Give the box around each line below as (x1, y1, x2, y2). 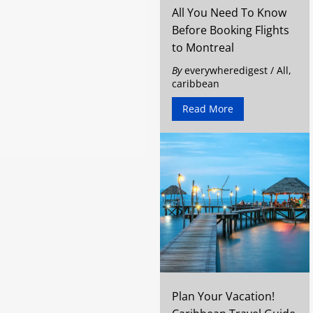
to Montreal (172, 40, 234, 55)
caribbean (172, 77, 219, 90)
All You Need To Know (172, 5, 286, 20)
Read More (182, 102, 233, 115)
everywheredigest (184, 64, 268, 77)
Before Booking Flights (172, 22, 289, 38)
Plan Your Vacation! (172, 289, 275, 304)
